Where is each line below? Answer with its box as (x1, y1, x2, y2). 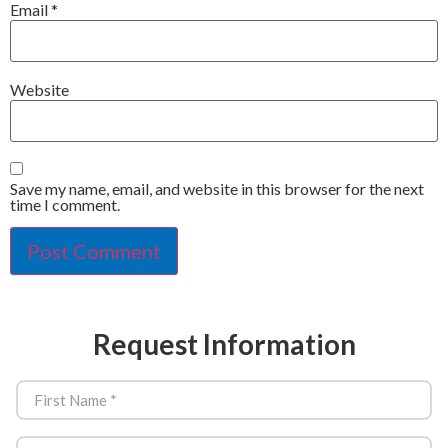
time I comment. (10, 194, 120, 214)
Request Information (92, 327, 356, 362)
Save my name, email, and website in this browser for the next (10, 178, 424, 198)
